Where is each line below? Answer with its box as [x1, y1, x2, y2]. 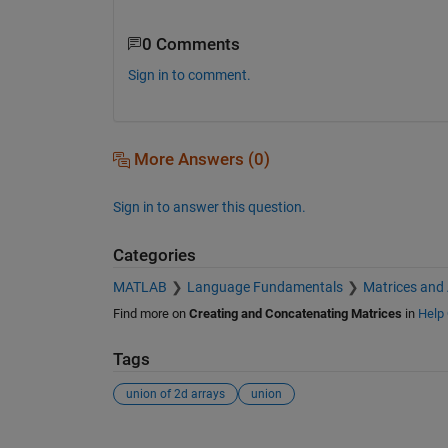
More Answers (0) [129, 149, 270, 169]
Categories [112, 245, 196, 265]
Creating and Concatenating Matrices [188, 306, 402, 322]
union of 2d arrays [125, 386, 225, 401]
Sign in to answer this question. [112, 198, 306, 215]
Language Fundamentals [186, 279, 343, 296]
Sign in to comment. [127, 66, 251, 83]
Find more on [112, 306, 189, 322]
